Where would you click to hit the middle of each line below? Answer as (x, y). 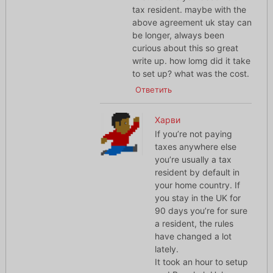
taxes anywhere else (196, 147)
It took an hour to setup (202, 262)
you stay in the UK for (198, 198)
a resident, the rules (194, 224)
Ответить (153, 90)
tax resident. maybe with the (189, 10)
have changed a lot (193, 236)
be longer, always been (178, 35)
